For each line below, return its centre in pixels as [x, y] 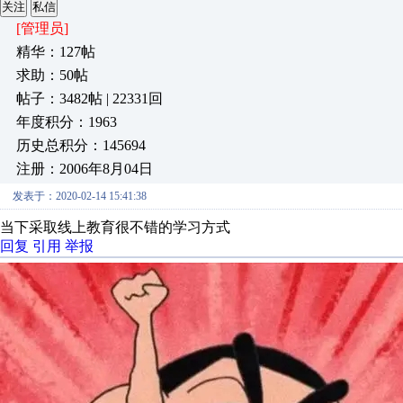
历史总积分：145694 [81, 145]
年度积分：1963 [67, 122]
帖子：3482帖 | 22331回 [90, 99]
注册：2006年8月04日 [85, 169]
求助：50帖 [52, 75]
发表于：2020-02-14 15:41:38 [80, 196]
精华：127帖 [56, 52]
